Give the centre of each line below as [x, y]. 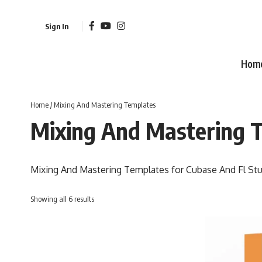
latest [102, 224]
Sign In [57, 26]
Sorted [103, 198]
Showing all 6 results [62, 199]
